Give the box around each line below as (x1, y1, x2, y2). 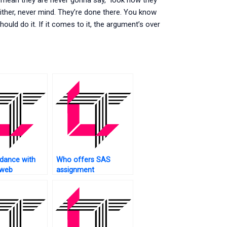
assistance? (56, 175, 95, 184)
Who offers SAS (56, 155, 110, 164)
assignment (56, 165, 94, 174)
